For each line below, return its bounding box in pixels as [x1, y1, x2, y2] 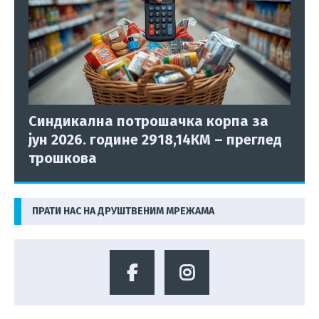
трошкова [28, 149, 97, 167]
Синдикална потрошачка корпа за [28, 112, 268, 130]
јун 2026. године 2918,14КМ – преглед [28, 130, 282, 148]
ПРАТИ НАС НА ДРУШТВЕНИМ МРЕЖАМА [32, 204, 214, 217]
